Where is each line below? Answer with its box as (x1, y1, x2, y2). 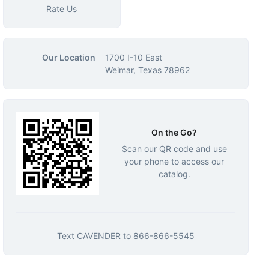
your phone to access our (124, 156, 225, 166)
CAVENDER (76, 231, 121, 241)
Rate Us (46, 4, 77, 14)
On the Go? (151, 127, 198, 138)
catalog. (158, 168, 190, 179)
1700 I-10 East (104, 52, 162, 62)
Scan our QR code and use (121, 143, 227, 154)
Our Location (41, 52, 95, 62)
